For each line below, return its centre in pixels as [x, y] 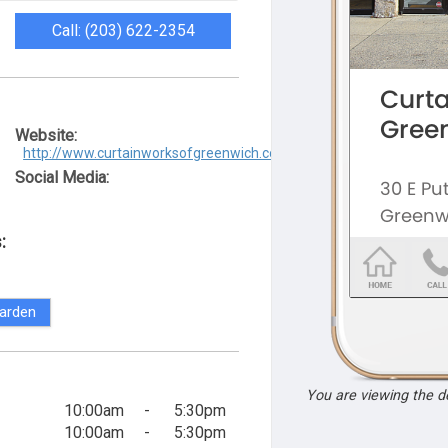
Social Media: [62, 177]
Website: [46, 135]
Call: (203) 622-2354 [123, 30]
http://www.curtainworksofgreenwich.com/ [160, 153]
